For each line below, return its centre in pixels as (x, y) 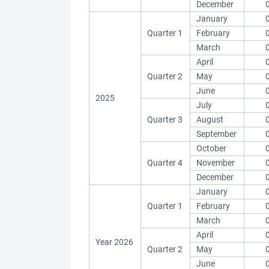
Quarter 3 (165, 119)
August (210, 119)
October (211, 148)
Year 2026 (114, 242)
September (216, 134)
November (216, 163)
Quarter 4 (165, 163)
